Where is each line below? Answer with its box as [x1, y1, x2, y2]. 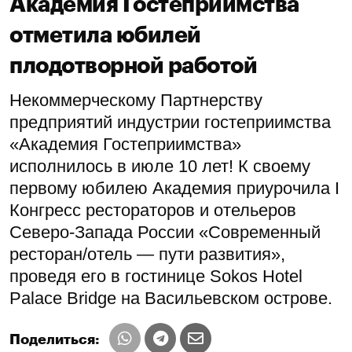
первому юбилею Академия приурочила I [9, 178, 339, 198]
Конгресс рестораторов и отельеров [9, 200, 296, 220]
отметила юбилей [9, 24, 201, 46]
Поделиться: [9, 332, 100, 346]
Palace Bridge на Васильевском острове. [9, 288, 332, 308]
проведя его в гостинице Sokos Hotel [9, 266, 302, 286]
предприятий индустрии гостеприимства [9, 112, 331, 132]
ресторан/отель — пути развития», [9, 244, 285, 264]
